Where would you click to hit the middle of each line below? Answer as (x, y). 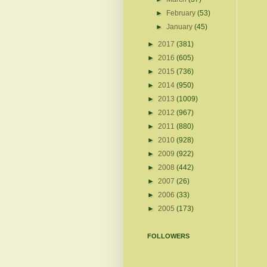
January (181, 27)
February (182, 13)
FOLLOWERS (168, 236)
